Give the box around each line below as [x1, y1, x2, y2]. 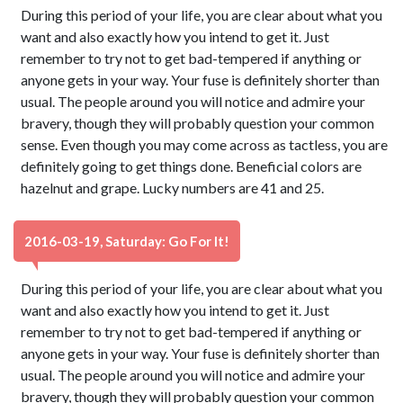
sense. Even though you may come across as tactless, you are [21, 136, 389, 153]
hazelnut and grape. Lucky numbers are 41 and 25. [21, 179, 325, 196]
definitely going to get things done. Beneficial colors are [21, 157, 363, 175]
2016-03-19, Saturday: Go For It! [24, 233, 229, 249]
